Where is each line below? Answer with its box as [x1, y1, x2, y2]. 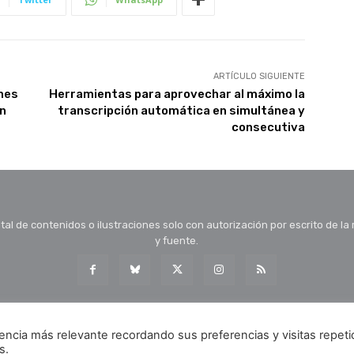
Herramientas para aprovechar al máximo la [48, 86, 305, 101]
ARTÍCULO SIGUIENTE [213, 70, 305, 81]
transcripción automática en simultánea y [57, 103, 305, 118]
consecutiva [231, 119, 305, 134]
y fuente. [155, 234, 199, 247]
